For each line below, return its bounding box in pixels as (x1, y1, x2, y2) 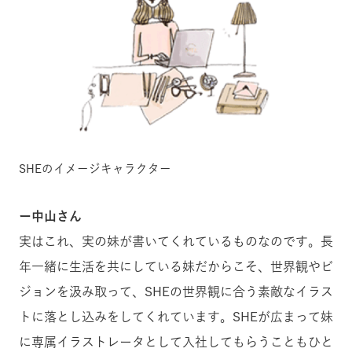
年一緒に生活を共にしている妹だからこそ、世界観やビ (19, 259, 333, 273)
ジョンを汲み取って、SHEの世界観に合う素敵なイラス (19, 284, 333, 298)
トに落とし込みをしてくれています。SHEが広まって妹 (19, 310, 333, 323)
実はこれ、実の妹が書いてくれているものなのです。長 (19, 234, 333, 247)
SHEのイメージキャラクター (19, 162, 171, 174)
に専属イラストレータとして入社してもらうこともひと (19, 335, 333, 348)
